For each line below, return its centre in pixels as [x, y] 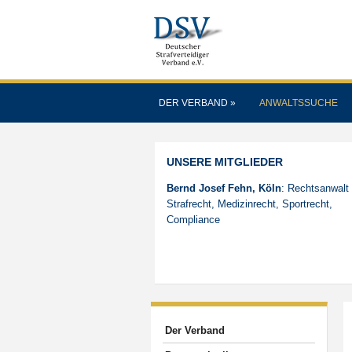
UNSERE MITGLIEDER [225, 162]
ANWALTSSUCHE [299, 103]
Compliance [193, 220]
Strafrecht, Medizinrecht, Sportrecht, [249, 204]
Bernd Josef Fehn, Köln [224, 188]
